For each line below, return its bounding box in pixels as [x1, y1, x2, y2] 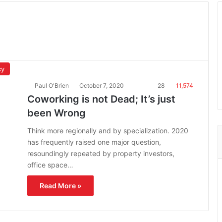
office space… [27, 161, 73, 169]
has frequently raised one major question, [27, 138, 161, 146]
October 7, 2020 [79, 82, 124, 89]
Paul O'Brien [35, 82, 69, 89]
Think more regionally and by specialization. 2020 [27, 126, 188, 135]
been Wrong [27, 107, 86, 119]
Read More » [40, 181, 81, 190]
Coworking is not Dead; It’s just [27, 93, 175, 105]
